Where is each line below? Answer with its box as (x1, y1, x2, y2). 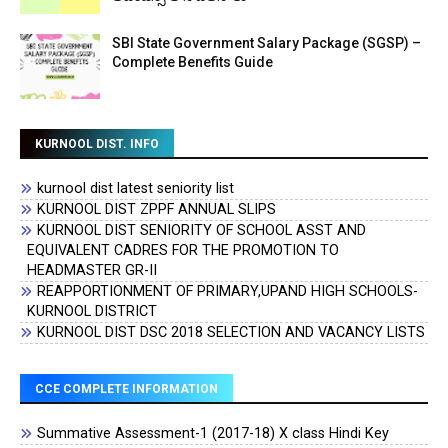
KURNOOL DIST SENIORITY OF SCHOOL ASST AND (37, 222, 367, 239)
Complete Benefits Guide (112, 54, 273, 70)
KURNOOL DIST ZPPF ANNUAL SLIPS (37, 201, 277, 218)
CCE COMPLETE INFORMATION (35, 382, 218, 396)
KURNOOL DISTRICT (27, 303, 158, 320)
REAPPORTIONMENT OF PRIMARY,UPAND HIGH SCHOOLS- (37, 283, 419, 300)
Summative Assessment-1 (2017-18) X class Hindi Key (37, 425, 390, 442)
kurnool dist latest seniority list (37, 180, 235, 197)
